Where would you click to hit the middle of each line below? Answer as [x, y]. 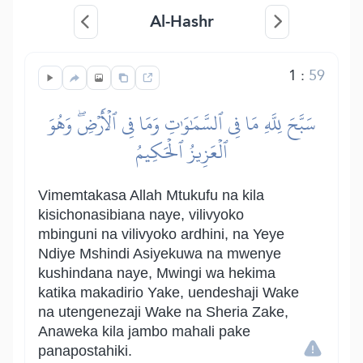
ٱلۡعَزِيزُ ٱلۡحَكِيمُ [181, 152]
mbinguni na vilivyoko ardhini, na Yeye [161, 234]
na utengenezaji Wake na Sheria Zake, [163, 312]
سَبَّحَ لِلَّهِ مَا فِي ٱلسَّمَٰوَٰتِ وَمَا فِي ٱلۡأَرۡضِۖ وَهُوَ [181, 124]
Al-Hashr [181, 21]
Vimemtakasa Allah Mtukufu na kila [151, 195]
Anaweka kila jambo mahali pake [144, 331]
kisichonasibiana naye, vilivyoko [141, 215]
